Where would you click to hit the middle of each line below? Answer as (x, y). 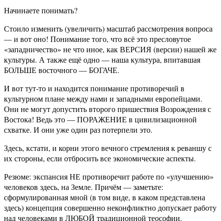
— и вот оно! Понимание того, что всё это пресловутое (97, 39)
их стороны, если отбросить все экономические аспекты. (100, 158)
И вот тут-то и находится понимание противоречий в (94, 88)
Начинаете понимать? (41, 10)
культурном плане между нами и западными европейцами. (103, 99)
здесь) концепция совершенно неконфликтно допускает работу (110, 208)
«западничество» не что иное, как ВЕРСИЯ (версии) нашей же (110, 49)
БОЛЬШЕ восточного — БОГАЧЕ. (62, 70)
